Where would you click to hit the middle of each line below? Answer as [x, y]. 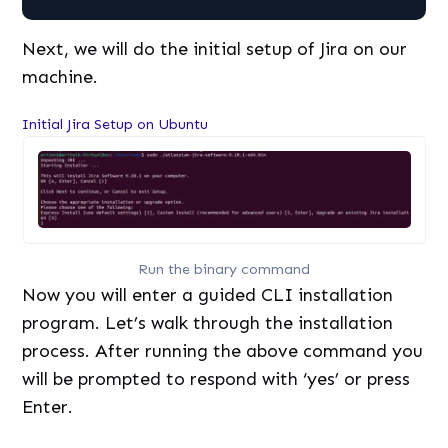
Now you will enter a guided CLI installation [208, 295]
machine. [60, 76]
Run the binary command [224, 269]
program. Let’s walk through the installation [208, 323]
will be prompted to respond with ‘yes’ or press [216, 379]
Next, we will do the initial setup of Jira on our [215, 48]
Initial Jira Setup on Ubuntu [115, 123]
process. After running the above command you [223, 351]
